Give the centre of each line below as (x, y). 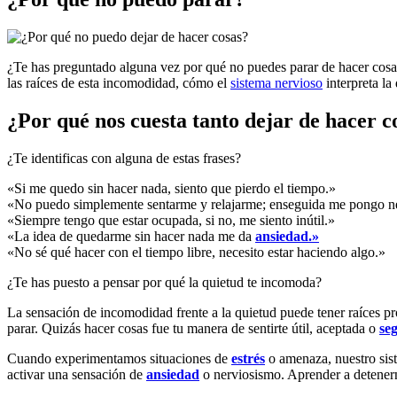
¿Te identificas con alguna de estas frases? (124, 158)
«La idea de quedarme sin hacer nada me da (131, 236)
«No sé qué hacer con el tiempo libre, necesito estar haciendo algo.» (196, 252)
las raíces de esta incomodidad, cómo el (119, 82)
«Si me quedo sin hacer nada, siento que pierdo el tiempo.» (171, 188)
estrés (248, 358)
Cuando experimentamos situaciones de (119, 358)
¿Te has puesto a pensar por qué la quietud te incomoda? (164, 282)
